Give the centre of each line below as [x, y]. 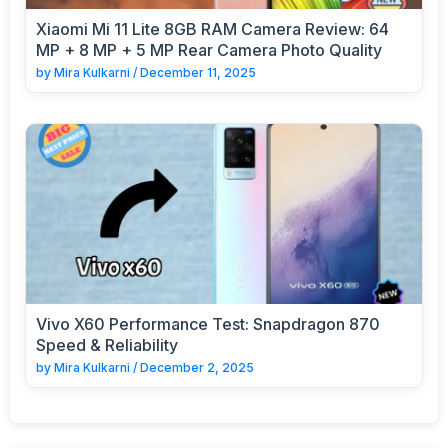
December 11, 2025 [198, 72]
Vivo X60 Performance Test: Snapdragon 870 [208, 323]
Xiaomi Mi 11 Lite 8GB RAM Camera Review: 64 [212, 28]
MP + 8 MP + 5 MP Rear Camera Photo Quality [209, 49]
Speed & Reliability [107, 344]
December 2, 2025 [197, 367]
